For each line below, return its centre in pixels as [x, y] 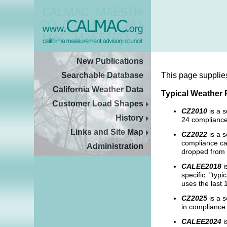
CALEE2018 [203, 166]
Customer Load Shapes [98, 104]
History [130, 118]
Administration [115, 146]
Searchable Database [103, 75]
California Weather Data [98, 89]
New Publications [110, 61]
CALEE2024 [202, 222]
